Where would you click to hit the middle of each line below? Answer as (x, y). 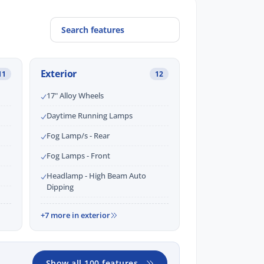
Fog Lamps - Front (78, 156)
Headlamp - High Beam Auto (96, 176)
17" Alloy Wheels (75, 96)
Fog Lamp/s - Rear (78, 136)
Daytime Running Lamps (89, 116)
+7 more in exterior (75, 215)
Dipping (60, 187)
